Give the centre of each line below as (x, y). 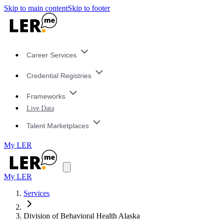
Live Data (40, 108)
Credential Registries (59, 76)
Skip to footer (89, 8)
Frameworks (46, 96)
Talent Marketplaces (57, 125)
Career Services (51, 55)
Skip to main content (36, 8)
